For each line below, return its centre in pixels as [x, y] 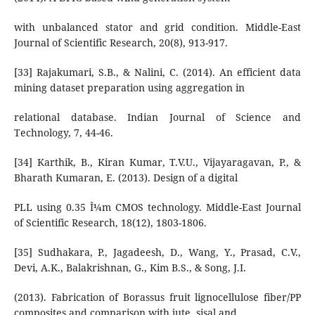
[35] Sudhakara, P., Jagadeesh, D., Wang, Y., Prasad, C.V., [157, 252]
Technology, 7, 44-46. [63, 133]
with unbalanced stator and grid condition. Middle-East [157, 27]
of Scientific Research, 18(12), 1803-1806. [110, 223]
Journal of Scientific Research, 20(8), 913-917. [121, 43]
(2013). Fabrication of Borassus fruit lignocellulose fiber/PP [157, 297]
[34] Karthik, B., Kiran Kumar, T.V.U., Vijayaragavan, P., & [157, 162]
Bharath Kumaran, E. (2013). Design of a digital [126, 178]
